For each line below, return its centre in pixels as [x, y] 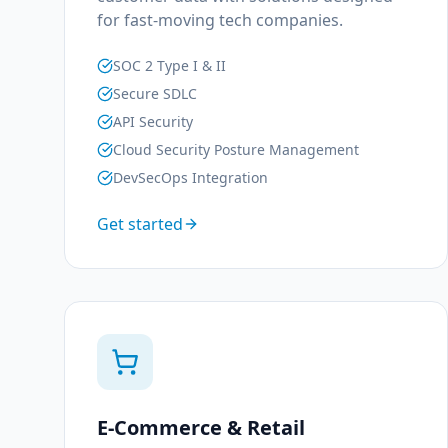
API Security [153, 121]
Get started [140, 224]
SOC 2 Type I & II [169, 65]
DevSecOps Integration [190, 177]
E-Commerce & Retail [201, 427]
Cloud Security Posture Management [236, 149]
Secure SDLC [155, 93]
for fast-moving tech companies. [220, 20]
